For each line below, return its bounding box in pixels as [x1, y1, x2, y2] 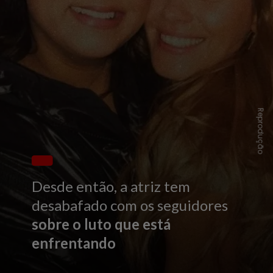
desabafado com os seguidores [32, 196, 229, 214]
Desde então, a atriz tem [32, 177, 191, 196]
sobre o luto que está [32, 215, 171, 233]
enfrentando [32, 234, 116, 252]
